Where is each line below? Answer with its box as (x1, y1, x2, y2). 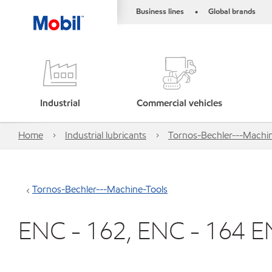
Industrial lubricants (65, 129, 146, 141)
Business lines (136, 6, 184, 17)
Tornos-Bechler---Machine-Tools (32, 183, 168, 195)
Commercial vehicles (137, 97, 223, 109)
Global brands (208, 6, 256, 17)
